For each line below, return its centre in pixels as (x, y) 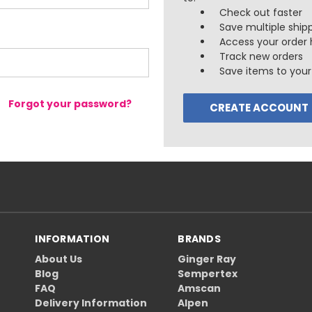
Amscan (200, 288)
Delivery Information (91, 303)
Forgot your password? (70, 104)
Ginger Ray (207, 259)
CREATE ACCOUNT (259, 108)
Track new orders (262, 56)
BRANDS (199, 239)
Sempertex (208, 273)
